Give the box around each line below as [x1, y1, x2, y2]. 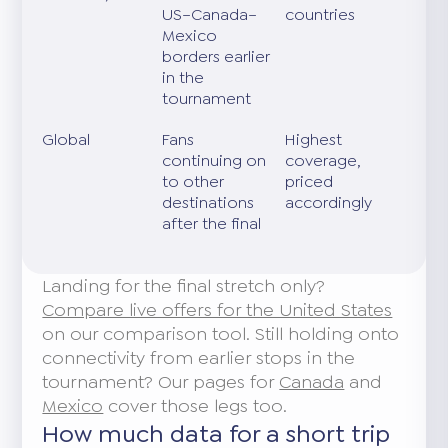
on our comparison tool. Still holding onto [42, 321, 400, 346]
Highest [285, 128, 343, 150]
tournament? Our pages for [42, 369, 280, 394]
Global [42, 128, 91, 150]
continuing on [162, 149, 267, 171]
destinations [162, 191, 255, 213]
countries [285, 3, 356, 25]
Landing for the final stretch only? [42, 273, 326, 298]
